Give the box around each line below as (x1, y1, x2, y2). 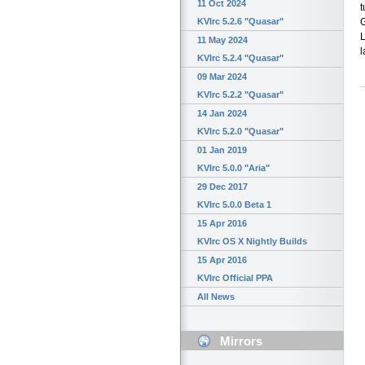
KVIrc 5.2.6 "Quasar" (197, 16, 284, 27)
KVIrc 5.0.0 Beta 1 (197, 200, 271, 210)
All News (197, 292, 235, 302)
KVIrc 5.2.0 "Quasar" (197, 126, 284, 137)
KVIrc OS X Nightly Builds (197, 236, 307, 247)
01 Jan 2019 (197, 145, 247, 156)
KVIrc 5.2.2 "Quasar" (197, 90, 284, 100)
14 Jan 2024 (197, 108, 247, 119)
